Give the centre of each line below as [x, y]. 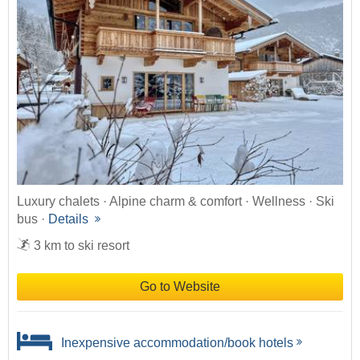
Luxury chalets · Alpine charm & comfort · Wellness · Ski [176, 202]
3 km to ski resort [82, 246]
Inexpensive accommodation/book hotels [176, 342]
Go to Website [180, 287]
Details [70, 219]
